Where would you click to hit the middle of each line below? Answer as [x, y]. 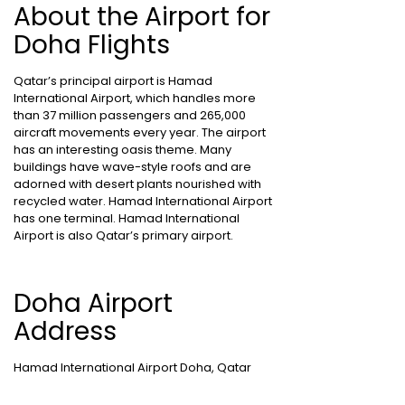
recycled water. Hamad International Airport [143, 201]
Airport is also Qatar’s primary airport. [123, 235]
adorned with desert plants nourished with [137, 184]
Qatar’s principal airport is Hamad [113, 81]
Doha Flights [92, 45]
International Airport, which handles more [135, 98]
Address [65, 331]
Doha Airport [93, 303]
